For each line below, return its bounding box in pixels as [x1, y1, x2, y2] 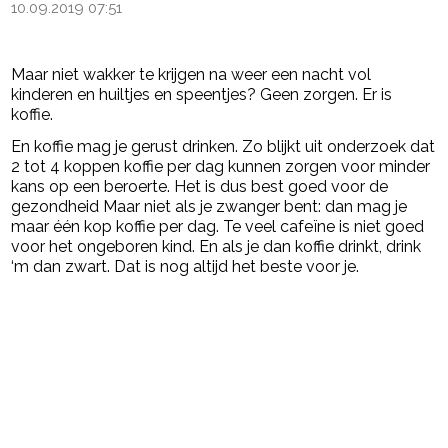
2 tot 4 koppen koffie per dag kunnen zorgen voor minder [11, 157, 431, 177]
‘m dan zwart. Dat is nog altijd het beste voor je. [11, 257, 360, 277]
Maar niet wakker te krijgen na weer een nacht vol [11, 65, 372, 85]
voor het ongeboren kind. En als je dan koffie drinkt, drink [11, 237, 422, 257]
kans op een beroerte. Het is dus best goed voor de [11, 177, 389, 197]
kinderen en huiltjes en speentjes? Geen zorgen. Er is [11, 85, 393, 105]
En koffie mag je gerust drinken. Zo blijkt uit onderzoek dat [11, 137, 436, 157]
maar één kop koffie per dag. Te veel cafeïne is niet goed [11, 217, 425, 237]
